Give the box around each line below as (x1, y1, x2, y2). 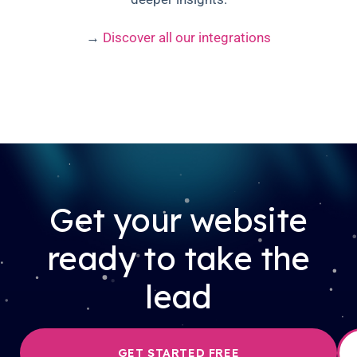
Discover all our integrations (103, 29, 271, 46)
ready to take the (47, 238, 310, 279)
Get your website (49, 200, 308, 241)
